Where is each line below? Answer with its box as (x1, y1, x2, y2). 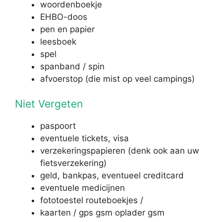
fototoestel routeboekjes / (40, 195, 143, 205)
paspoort (40, 121, 76, 131)
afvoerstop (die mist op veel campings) (40, 73, 195, 84)
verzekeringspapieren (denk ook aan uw (40, 146, 199, 156)
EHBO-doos (40, 11, 87, 22)
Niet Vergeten (15, 98, 83, 110)
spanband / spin (40, 61, 105, 71)
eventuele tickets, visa (40, 133, 129, 143)
